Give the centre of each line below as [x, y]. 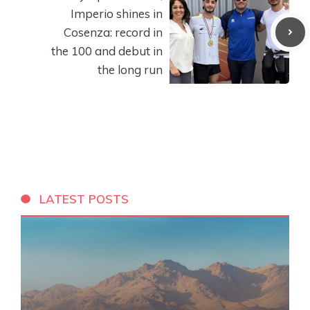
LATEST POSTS [84, 199]
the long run [130, 69]
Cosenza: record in [113, 32]
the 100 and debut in [107, 51]
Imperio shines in [117, 13]
